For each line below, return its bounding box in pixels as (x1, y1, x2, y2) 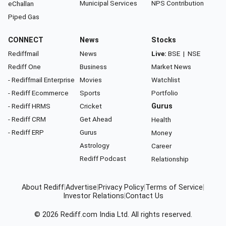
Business (80, 62, 107, 71)
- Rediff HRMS (8, 101, 50, 110)
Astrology (80, 141, 109, 149)
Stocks (151, 35, 176, 44)
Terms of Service (145, 183, 203, 192)
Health (151, 115, 171, 124)
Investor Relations (63, 191, 124, 200)
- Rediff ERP (8, 128, 44, 136)
